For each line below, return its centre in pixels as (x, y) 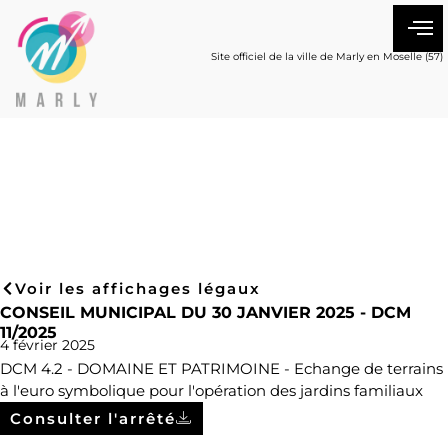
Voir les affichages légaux (138, 289)
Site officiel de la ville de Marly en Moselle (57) (327, 56)
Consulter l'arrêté (93, 419)
